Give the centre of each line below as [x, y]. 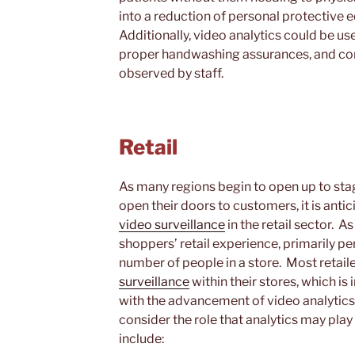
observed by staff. [171, 74]
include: [141, 338]
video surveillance [172, 224]
